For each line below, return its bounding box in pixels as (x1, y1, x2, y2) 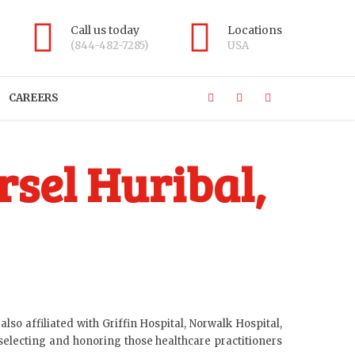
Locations (227, 23, 282, 37)
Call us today (71, 23, 139, 37)
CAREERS (9, 91, 59, 105)
